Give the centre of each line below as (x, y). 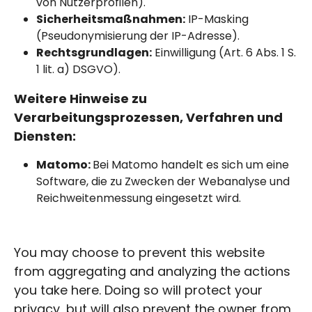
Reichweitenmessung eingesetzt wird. (140, 198)
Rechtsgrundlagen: (94, 52)
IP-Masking (217, 19)
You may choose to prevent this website (139, 252)
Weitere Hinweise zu (80, 98)
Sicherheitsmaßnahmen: (111, 19)
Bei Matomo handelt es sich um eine (191, 164)
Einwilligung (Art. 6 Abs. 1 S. (224, 52)
